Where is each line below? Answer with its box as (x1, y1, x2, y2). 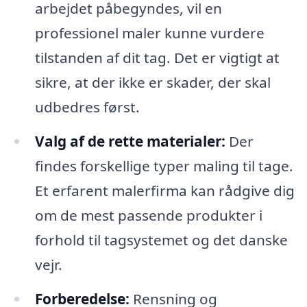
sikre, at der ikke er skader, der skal (34, 73, 271, 93)
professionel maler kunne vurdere (34, 23, 265, 43)
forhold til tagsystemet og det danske (34, 230, 288, 250)
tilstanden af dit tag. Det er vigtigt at (34, 48, 280, 68)
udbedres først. (34, 97, 140, 117)
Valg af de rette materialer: (34, 132, 225, 151)
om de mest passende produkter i (34, 206, 262, 225)
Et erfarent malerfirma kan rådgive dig (34, 181, 295, 201)
